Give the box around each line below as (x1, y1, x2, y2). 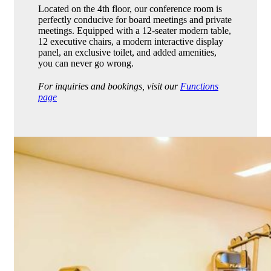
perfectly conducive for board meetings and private (38, 14, 232, 25)
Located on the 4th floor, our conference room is (38, 3, 222, 14)
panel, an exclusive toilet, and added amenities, (38, 47, 217, 57)
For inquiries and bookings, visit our (38, 80, 180, 91)
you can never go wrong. (38, 57, 134, 68)
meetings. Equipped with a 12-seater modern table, (38, 25, 231, 36)
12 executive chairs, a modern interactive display (38, 36, 223, 47)
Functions (180, 80, 218, 91)
